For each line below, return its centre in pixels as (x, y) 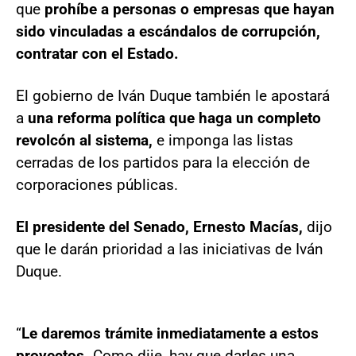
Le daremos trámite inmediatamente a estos (170, 333)
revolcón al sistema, (84, 140)
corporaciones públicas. (97, 185)
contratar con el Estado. (97, 54)
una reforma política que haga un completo (174, 118)
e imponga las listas (223, 140)
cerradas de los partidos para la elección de (163, 163)
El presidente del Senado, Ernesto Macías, (161, 227)
